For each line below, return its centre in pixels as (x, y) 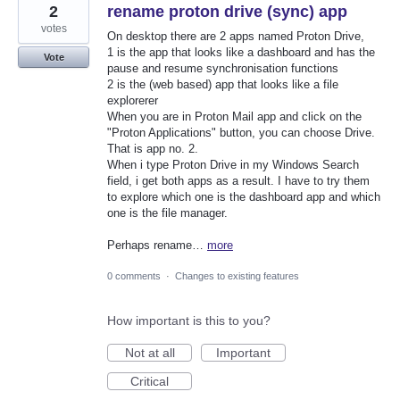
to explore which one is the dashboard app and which (244, 196)
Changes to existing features (237, 275)
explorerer (133, 100)
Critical (150, 381)
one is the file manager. (167, 212)
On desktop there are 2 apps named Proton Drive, (236, 36)
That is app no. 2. (153, 148)
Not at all (150, 352)
